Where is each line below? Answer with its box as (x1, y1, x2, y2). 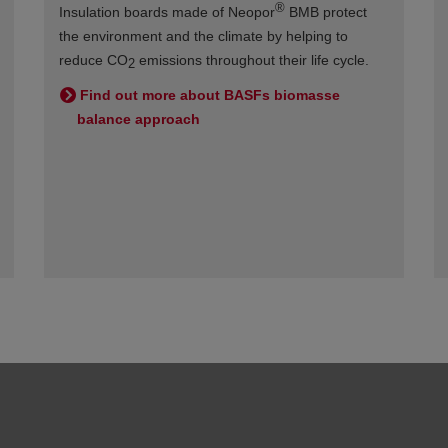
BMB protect (285, 4, 367, 20)
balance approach (77, 111, 201, 127)
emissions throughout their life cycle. (135, 52, 373, 68)
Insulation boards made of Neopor (59, 4, 275, 20)
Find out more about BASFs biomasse (79, 87, 340, 103)
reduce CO (59, 52, 128, 68)
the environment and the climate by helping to (59, 28, 348, 44)
